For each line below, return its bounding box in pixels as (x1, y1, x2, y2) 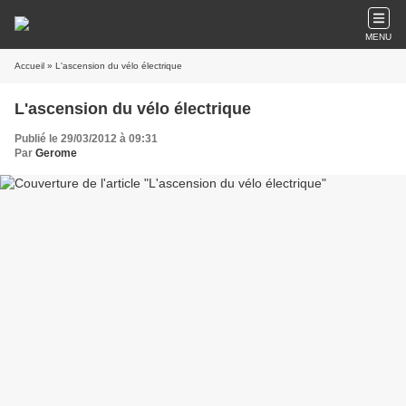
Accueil (14, 61, 44, 71)
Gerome (35, 147, 77, 159)
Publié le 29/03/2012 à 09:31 (14, 132, 158, 145)
